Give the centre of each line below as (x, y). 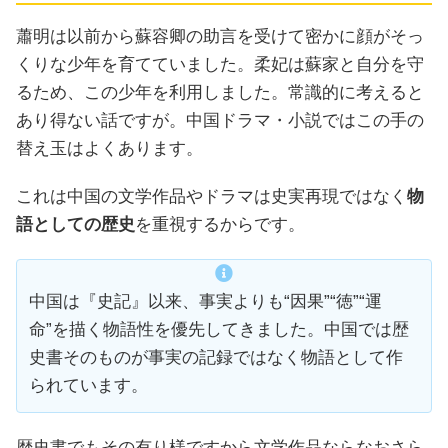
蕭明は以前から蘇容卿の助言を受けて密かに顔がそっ (220, 36)
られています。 (88, 386)
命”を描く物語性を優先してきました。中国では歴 (219, 330)
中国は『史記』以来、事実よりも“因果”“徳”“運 (205, 302)
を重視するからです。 (220, 224)
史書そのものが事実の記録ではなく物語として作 (216, 358)
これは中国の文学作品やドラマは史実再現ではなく (211, 196)
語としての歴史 (75, 224)
